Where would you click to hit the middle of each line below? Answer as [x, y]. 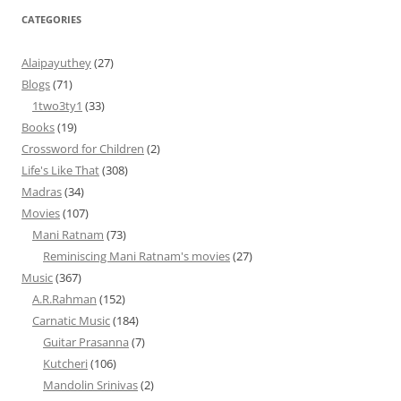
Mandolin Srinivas [90, 385]
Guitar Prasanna [86, 342]
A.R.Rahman [64, 299]
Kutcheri [65, 363]
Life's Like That [60, 170]
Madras [42, 192]
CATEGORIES [51, 19]
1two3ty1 [57, 106]
